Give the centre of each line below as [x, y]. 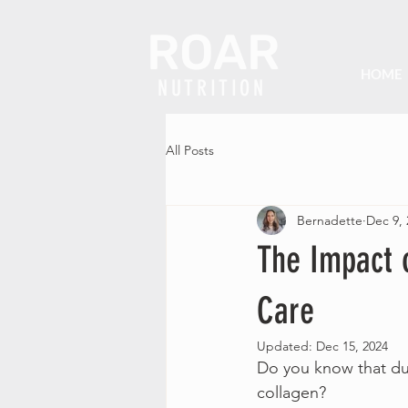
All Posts [190, 150]
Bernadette [330, 220]
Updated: [286, 346]
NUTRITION [212, 88]
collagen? [291, 393]
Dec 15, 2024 [352, 346]
